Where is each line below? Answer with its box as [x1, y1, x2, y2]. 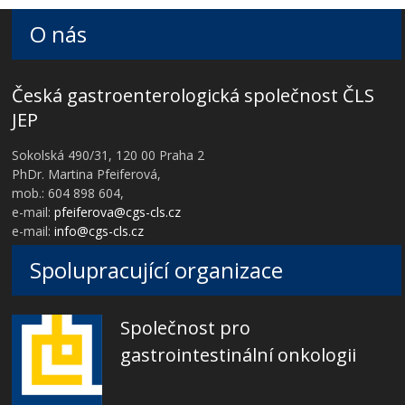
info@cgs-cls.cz [54, 221, 145, 240]
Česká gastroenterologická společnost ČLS [12, 82, 375, 108]
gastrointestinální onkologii [120, 342, 357, 367]
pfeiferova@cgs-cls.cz [54, 202, 182, 221]
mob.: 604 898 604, [12, 184, 125, 202]
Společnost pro [120, 315, 251, 340]
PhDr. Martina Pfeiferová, [12, 165, 162, 183]
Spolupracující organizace [30, 254, 284, 285]
